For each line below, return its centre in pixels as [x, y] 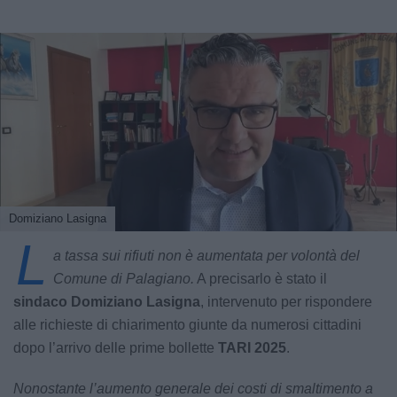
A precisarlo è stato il [261, 279]
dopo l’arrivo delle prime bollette [116, 348]
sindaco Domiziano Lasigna [107, 302]
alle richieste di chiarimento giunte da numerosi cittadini [187, 325]
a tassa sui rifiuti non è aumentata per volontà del [206, 256]
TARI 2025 [252, 348]
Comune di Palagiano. [124, 279]
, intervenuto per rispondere [286, 302]
